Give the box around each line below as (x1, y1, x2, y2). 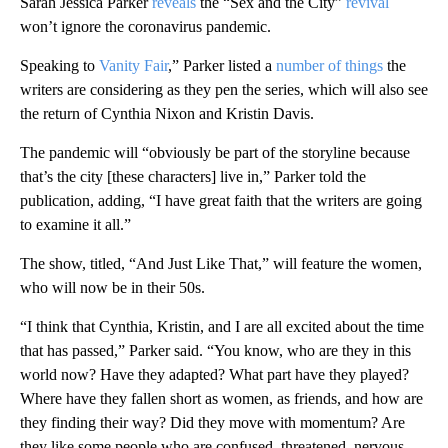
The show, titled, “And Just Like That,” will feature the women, (20, 254, 422, 272)
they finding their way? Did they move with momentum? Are (20, 413, 405, 431)
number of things (276, 56, 383, 74)
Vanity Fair (99, 56, 168, 74)
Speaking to (20, 56, 99, 74)
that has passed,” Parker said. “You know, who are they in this (20, 341, 411, 359)
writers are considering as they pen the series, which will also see (20, 80, 428, 98)
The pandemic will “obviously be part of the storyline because (20, 143, 410, 161)
